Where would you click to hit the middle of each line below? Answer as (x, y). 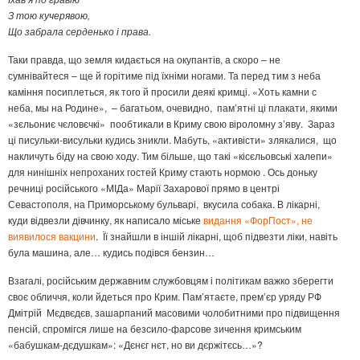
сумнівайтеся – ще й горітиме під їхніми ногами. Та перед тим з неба (164, 76)
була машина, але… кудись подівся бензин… (111, 252)
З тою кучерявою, (49, 15)
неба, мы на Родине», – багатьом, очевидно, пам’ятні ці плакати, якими (173, 108)
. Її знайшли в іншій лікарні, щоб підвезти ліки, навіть (217, 236)
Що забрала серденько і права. (80, 31)
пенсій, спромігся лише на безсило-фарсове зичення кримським (155, 329)
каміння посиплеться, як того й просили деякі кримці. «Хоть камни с (162, 92)
